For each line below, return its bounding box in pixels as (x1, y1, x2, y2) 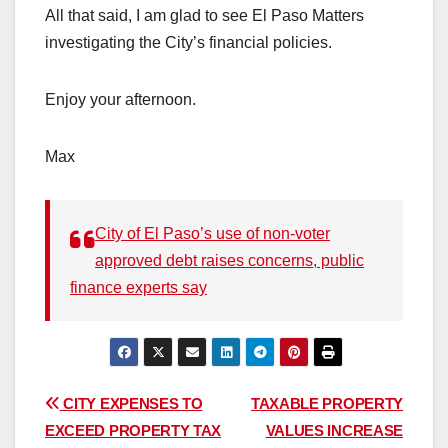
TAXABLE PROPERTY (250, 395, 403, 413)
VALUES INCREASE (265, 422, 403, 440)
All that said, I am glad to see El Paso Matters (45, 7, 364, 25)
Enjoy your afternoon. (45, 91, 196, 109)
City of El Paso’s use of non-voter (95, 225, 330, 243)
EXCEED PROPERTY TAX (45, 422, 222, 440)
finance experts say (70, 279, 207, 297)
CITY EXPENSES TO (59, 395, 203, 413)
